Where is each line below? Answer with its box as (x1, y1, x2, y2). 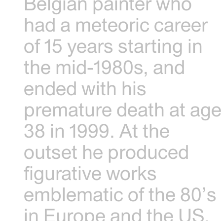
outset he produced (24, 140, 189, 163)
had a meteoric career (24, 13, 208, 36)
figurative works (24, 161, 157, 184)
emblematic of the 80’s (24, 183, 217, 205)
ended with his (24, 76, 147, 99)
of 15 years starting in (24, 34, 203, 57)
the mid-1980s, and (24, 55, 185, 78)
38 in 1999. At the (24, 119, 170, 142)
